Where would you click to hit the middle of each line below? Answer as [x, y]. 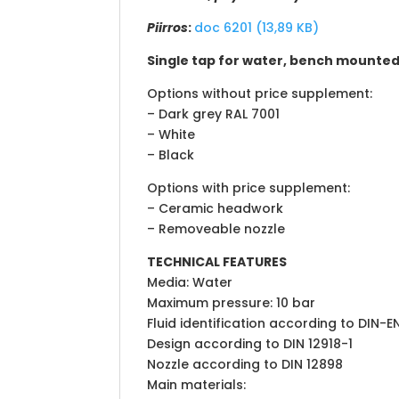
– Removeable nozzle [216, 229]
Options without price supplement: [260, 94]
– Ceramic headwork [216, 208]
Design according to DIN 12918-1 [250, 344]
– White [171, 134]
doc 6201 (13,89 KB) [257, 28]
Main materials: [197, 385]
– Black [171, 155]
